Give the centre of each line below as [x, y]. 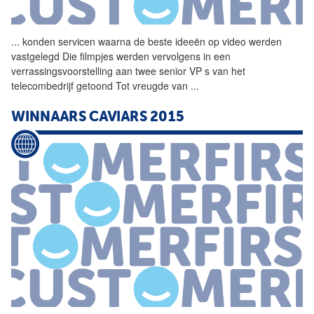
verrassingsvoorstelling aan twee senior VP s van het [128, 70]
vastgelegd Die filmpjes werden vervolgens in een [121, 56]
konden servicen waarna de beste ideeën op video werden [151, 41]
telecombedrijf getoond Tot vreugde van [101, 85]
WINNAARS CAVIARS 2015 [97, 117]
